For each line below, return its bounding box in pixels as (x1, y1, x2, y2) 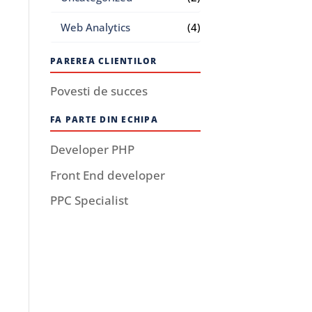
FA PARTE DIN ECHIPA (50, 114, 158, 125)
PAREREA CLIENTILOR (50, 55, 157, 67)
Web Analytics (61, 20, 131, 34)
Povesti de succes (50, 83, 148, 99)
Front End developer (50, 166, 166, 183)
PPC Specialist (50, 192, 129, 208)
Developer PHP (50, 141, 135, 157)
